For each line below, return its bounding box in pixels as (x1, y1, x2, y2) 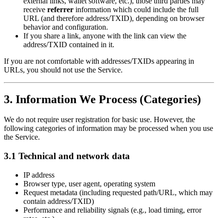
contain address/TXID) (23, 197, 94, 205)
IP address (23, 170, 54, 179)
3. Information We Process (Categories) (4, 92, 201, 106)
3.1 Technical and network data (4, 151, 130, 162)
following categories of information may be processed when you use (4, 124, 213, 133)
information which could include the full (73, 5, 199, 14)
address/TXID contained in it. (23, 40, 114, 49)
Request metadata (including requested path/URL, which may (23, 188, 213, 197)
